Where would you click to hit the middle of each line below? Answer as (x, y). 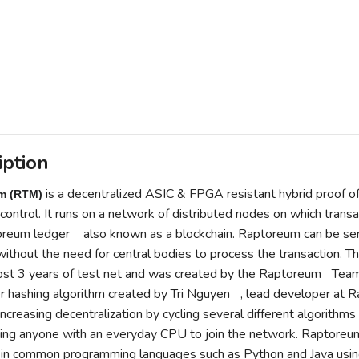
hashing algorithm (56, 294)
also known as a (127, 234)
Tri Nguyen (200, 294)
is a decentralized (93, 194)
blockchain (204, 234)
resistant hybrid (269, 194)
